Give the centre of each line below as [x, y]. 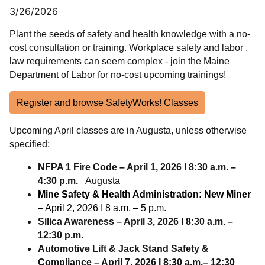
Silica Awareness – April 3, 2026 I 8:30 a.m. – [135, 221]
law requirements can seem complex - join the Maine [119, 61]
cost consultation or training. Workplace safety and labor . [129, 47]
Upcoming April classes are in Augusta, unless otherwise [128, 130]
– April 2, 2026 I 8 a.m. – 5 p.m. [102, 208]
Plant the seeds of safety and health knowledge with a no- [130, 34]
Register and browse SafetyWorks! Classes [107, 102]
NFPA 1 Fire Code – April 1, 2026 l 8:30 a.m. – [137, 167]
